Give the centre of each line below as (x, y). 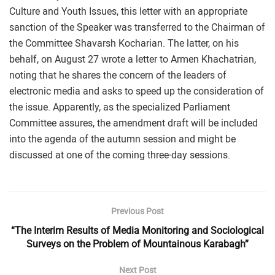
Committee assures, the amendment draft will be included (134, 123)
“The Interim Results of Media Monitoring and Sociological (137, 230)
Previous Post (137, 211)
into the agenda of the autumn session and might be (122, 139)
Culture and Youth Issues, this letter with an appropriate (128, 11)
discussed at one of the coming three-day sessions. (120, 155)
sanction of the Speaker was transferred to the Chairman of (137, 27)
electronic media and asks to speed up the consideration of (137, 91)
